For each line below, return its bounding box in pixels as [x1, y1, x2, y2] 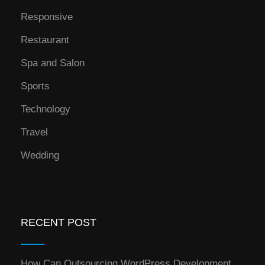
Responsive [21, 11, 73, 23]
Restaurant [21, 34, 69, 46]
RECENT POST [21, 216, 96, 229]
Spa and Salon [21, 57, 85, 69]
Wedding [21, 150, 59, 161]
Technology [21, 104, 70, 115]
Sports [21, 80, 50, 92]
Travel [21, 127, 48, 138]
